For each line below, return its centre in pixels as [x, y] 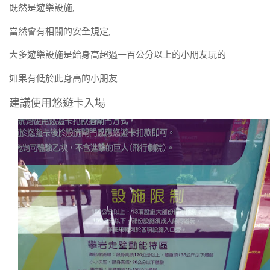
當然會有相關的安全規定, [60, 31]
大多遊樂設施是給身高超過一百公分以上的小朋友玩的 [118, 55]
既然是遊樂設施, [42, 8]
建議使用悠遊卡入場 [57, 103]
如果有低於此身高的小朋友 [63, 78]
